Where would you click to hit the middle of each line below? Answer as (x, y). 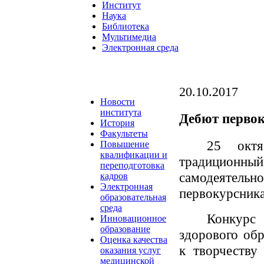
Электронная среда (140, 48)
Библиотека (126, 27)
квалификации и (134, 155)
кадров (114, 176)
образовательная (133, 197)
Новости (118, 102)
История (117, 123)
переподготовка (132, 166)
